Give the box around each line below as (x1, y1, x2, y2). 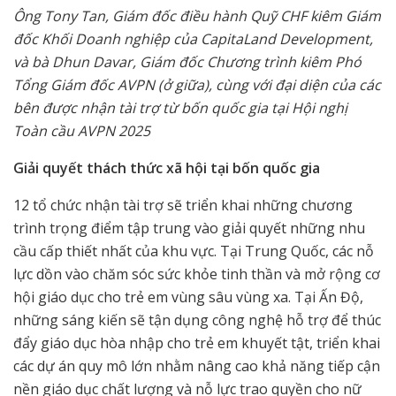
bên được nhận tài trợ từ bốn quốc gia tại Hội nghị (13, 98, 347, 118)
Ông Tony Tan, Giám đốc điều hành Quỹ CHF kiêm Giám (13, 6, 381, 27)
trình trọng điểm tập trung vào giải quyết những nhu (13, 218, 365, 239)
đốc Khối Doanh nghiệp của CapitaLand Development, (13, 29, 373, 49)
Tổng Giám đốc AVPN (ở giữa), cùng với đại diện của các (13, 75, 381, 95)
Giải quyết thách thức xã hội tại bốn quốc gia (13, 158, 320, 179)
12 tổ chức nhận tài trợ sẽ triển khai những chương (13, 195, 353, 216)
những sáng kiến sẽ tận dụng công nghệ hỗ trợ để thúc (13, 310, 381, 331)
